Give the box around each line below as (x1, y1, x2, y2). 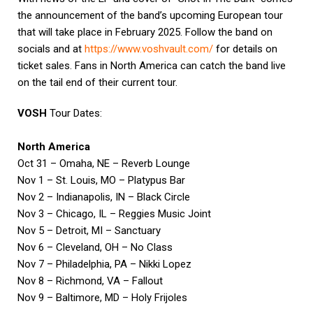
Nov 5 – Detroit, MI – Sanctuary (17, 224, 161, 238)
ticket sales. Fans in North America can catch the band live (17, 59, 286, 73)
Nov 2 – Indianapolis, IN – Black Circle (17, 191, 190, 204)
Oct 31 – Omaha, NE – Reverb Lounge (17, 157, 190, 170)
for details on (213, 43, 277, 56)
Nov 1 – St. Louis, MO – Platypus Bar (17, 174, 185, 187)
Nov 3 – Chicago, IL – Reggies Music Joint (17, 208, 211, 221)
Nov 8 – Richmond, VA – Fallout (17, 275, 163, 288)
